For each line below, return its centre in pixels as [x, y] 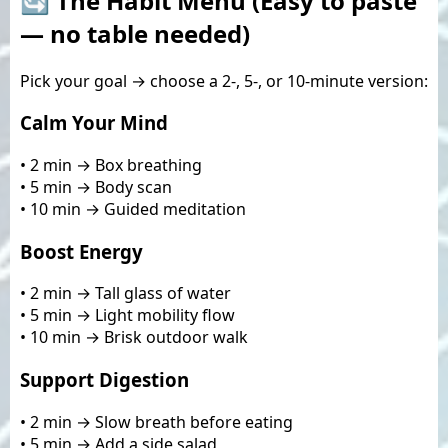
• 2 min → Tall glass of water [125, 293]
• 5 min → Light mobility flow [127, 315]
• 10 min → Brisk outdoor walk [134, 337]
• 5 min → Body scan [96, 186]
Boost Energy [81, 251]
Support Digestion [104, 380]
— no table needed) [135, 33]
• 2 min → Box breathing [111, 164]
